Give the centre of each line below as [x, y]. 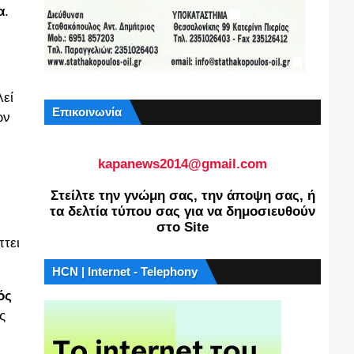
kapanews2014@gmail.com [183, 164]
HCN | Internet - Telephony [125, 271]
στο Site [183, 227]
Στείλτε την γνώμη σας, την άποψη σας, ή [183, 196]
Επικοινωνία [87, 112]
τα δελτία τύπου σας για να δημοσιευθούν [183, 211]
